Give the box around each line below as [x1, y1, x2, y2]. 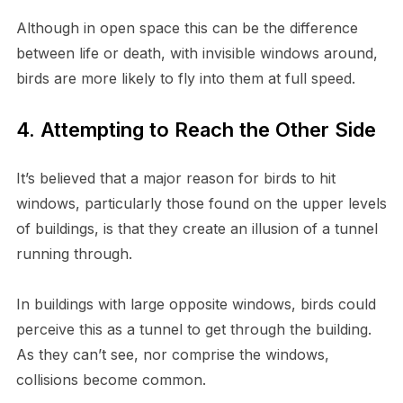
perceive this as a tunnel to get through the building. [15, 319, 372, 338]
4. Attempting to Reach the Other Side [15, 117, 376, 141]
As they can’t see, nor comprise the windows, [15, 345, 329, 363]
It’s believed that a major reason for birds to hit [15, 168, 336, 187]
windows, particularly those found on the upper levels [15, 193, 387, 212]
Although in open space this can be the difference [15, 18, 358, 37]
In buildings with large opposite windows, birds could [15, 294, 376, 313]
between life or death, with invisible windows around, [15, 43, 378, 62]
